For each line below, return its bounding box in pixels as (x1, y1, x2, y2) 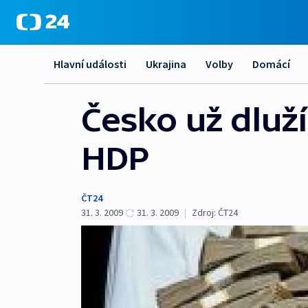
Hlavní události (54, 57, 126, 71)
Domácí (252, 57, 290, 71)
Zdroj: (192, 206, 216, 219)
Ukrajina (146, 57, 186, 71)
